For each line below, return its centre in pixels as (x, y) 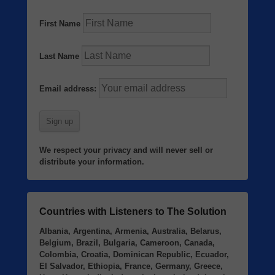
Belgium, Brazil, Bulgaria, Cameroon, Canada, (127, 243)
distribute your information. (92, 162)
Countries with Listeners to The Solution (133, 212)
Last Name (59, 56)
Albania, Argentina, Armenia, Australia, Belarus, (130, 231)
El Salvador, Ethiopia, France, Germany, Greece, (131, 266)
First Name (60, 24)
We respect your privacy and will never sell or (126, 150)
